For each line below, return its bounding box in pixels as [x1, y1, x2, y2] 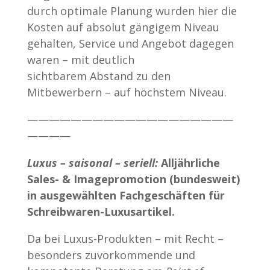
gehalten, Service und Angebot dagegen [27, 36, 234, 51]
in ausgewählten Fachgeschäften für [27, 187, 225, 202]
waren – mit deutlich [27, 52, 134, 67]
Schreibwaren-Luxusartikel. [27, 204, 175, 219]
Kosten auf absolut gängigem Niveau [27, 19, 219, 34]
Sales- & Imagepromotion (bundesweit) [27, 171, 240, 186]
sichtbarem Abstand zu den [27, 68, 171, 83]
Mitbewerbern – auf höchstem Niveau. [27, 84, 227, 99]
